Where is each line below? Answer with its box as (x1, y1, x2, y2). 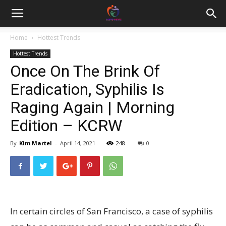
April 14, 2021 (60, 139, 95, 147)
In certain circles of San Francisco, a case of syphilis (10, 205, 213, 217)
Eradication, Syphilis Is (10, 80, 164, 99)
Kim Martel (19, 139, 52, 147)
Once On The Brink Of (10, 62, 160, 81)
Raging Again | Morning (10, 98, 175, 117)
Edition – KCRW (10, 116, 122, 135)
